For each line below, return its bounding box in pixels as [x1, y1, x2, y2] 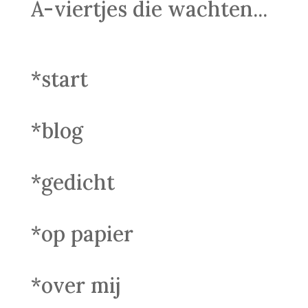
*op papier [30, 221, 133, 247]
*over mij [30, 272, 121, 298]
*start [30, 66, 88, 92]
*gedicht [30, 169, 115, 195]
